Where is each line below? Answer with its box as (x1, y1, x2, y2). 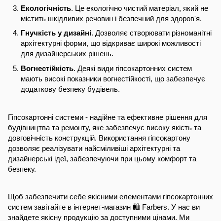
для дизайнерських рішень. (21, 49, 113, 58)
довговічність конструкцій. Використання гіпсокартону (8, 134, 190, 142)
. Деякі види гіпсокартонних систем (74, 64, 192, 73)
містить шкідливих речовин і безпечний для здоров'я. (21, 14, 202, 23)
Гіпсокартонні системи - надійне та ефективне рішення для (8, 113, 207, 121)
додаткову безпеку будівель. (21, 84, 120, 93)
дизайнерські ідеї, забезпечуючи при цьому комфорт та (8, 154, 196, 163)
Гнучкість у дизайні (21, 29, 91, 37)
